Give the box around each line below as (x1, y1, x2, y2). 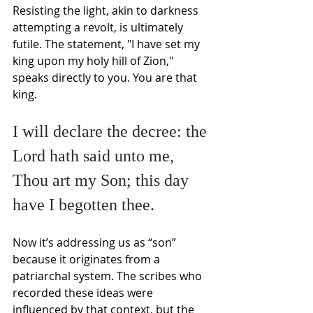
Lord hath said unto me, (13, 146, 174, 165)
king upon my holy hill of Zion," (13, 52, 176, 68)
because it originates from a (13, 251, 163, 267)
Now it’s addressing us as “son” (13, 234, 179, 250)
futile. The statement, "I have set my (13, 36, 203, 52)
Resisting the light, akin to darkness (13, 2, 201, 18)
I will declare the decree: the (13, 122, 211, 140)
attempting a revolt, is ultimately (13, 19, 186, 35)
